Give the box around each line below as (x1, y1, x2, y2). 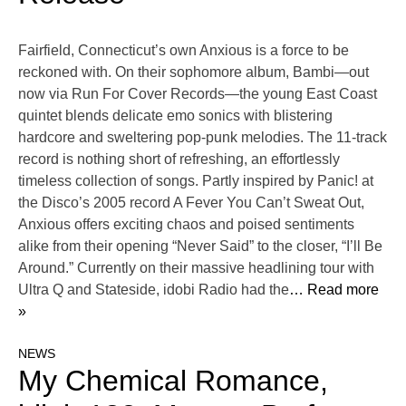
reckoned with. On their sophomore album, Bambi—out (18, 64, 369, 81)
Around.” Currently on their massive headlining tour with (18, 260, 374, 276)
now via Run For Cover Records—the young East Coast (18, 86, 377, 102)
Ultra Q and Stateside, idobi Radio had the (18, 282, 289, 298)
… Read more (289, 282, 379, 298)
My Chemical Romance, (18, 364, 328, 398)
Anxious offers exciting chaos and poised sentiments (18, 217, 354, 233)
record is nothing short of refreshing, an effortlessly (18, 151, 340, 168)
